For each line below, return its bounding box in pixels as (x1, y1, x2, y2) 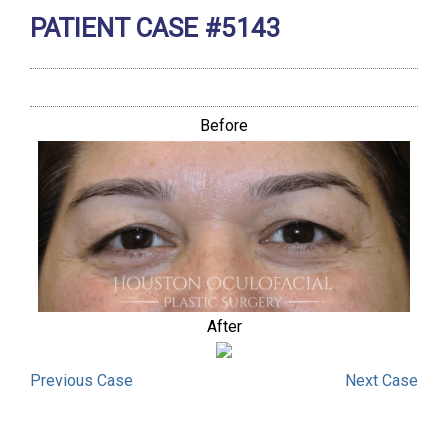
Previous (30, 370, 97, 390)
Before (200, 116, 248, 136)
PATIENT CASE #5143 (30, 13, 281, 44)
